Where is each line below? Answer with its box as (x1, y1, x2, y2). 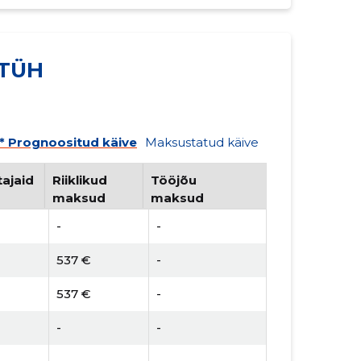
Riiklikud (52, 172, 107, 188)
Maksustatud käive (144, 134, 259, 150)
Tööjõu (150, 172, 197, 188)
